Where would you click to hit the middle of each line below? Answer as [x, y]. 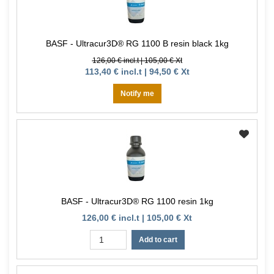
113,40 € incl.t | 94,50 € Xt [137, 72]
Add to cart [158, 240]
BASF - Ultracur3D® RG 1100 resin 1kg [137, 202]
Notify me [137, 94]
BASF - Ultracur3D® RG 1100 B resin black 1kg [137, 44]
